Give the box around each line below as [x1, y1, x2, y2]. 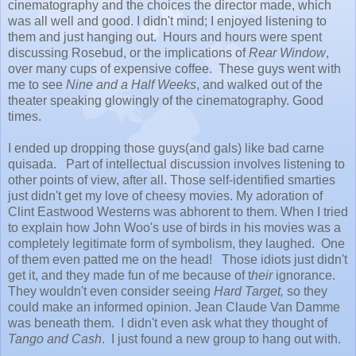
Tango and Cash [8, 331, 102, 346]
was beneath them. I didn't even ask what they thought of [8, 315, 327, 330]
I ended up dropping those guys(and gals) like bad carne [8, 141, 324, 155]
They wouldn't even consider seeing [8, 284, 214, 298]
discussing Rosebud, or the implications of [8, 45, 249, 60]
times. [8, 109, 41, 123]
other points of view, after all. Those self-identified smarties [8, 172, 335, 187]
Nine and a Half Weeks [66, 77, 196, 91]
